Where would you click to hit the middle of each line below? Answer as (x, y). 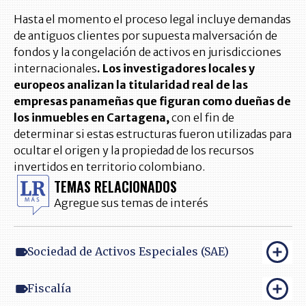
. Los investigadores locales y (176, 68)
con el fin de (202, 117)
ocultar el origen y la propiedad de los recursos (134, 150)
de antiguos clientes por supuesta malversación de (145, 35)
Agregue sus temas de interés (131, 203)
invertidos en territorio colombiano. (109, 166)
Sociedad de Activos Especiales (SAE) (128, 252)
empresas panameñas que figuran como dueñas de (152, 101)
